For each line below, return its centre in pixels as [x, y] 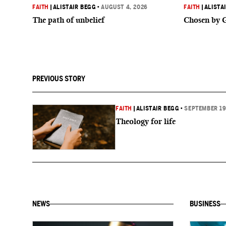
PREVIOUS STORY [59, 79]
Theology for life [146, 121]
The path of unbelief [68, 20]
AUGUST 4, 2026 [124, 7]
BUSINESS [205, 204]
